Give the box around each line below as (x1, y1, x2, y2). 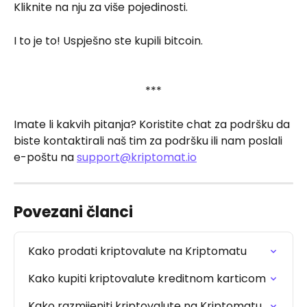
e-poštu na (14, 149, 77, 166)
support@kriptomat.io (77, 149, 197, 166)
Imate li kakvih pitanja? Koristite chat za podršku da (14, 116, 293, 133)
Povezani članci (14, 201, 133, 223)
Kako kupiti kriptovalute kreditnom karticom (28, 271, 266, 287)
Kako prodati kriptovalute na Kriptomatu (28, 243, 247, 260)
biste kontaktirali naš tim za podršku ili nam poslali (14, 133, 285, 149)
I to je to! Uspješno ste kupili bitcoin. (14, 33, 203, 49)
